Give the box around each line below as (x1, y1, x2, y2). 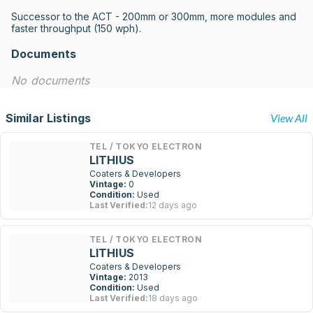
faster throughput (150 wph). (11, 22, 141, 34)
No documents (11, 73, 90, 87)
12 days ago (148, 200, 197, 210)
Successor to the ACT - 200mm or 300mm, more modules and (11, 10, 296, 22)
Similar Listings (6, 111, 91, 125)
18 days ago (148, 293, 198, 303)
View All (270, 111, 307, 124)
